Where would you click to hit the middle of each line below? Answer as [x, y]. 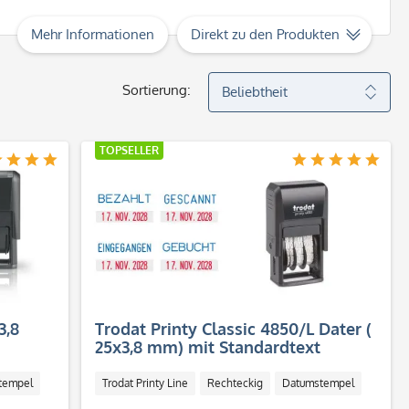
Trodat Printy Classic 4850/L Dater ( [234, 329]
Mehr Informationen [93, 34]
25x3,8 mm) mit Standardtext [208, 347]
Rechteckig [236, 383]
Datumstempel [319, 383]
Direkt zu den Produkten [265, 34]
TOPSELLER [130, 150]
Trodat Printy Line [146, 383]
